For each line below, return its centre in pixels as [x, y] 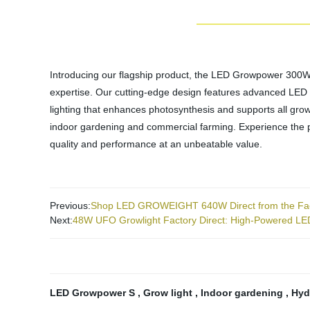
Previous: [70, 206]
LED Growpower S [94, 293]
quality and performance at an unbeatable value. [156, 144]
